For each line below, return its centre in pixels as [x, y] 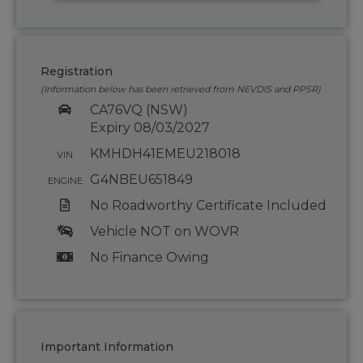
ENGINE [65, 181]
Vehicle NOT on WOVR [164, 232]
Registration [77, 72]
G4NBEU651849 [141, 180]
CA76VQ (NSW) [139, 110]
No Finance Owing [149, 258]
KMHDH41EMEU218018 [165, 154]
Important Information [107, 347]
